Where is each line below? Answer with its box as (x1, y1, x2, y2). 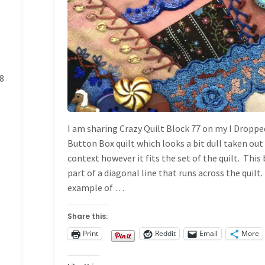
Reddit (155, 228, 176, 239)
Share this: (67, 211, 108, 221)
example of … (67, 181, 125, 193)
